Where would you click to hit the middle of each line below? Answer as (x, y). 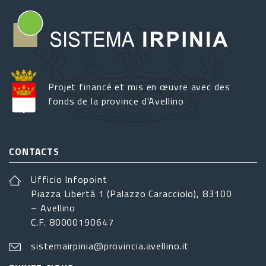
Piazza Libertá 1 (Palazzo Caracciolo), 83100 (132, 194)
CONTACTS (34, 152)
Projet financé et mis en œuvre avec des (139, 87)
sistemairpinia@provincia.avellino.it (110, 246)
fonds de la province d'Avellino (116, 101)
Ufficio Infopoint (69, 180)
